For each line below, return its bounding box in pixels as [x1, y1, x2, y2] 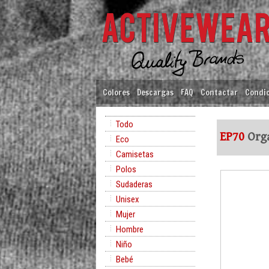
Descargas [137, 86, 174, 98]
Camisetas [116, 149, 154, 160]
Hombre [116, 224, 144, 235]
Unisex [116, 194, 139, 205]
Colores [103, 86, 130, 98]
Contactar [201, 86, 238, 98]
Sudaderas [116, 179, 153, 190]
